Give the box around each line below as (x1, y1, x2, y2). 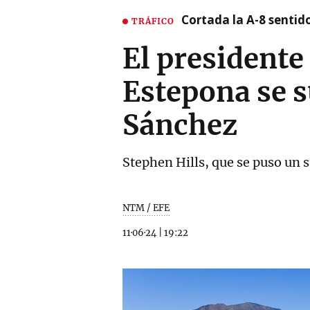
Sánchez (122, 108, 237, 143)
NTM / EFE (122, 202, 170, 214)
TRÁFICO (131, 15, 174, 26)
